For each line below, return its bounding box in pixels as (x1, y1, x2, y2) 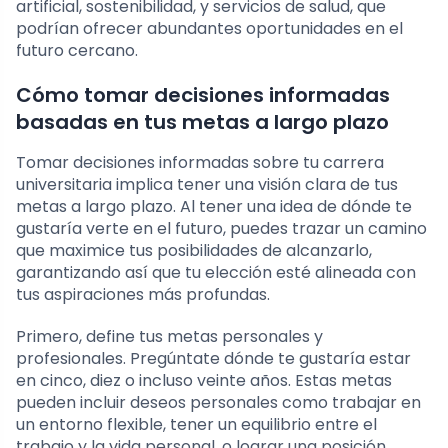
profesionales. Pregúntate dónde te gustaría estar (16, 347, 411, 371)
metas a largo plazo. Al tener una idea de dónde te (16, 195, 412, 219)
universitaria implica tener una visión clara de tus (16, 173, 398, 197)
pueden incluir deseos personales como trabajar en (16, 391, 421, 415)
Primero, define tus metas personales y (16, 325, 323, 349)
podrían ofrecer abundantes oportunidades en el (16, 17, 403, 41)
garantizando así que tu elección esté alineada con (16, 261, 416, 285)
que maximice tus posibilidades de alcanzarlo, (16, 239, 372, 263)
